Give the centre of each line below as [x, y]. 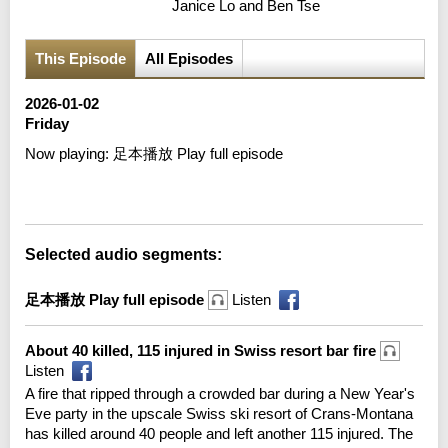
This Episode [80, 58]
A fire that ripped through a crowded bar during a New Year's [220, 393]
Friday [47, 123]
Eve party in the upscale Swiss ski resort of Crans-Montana [219, 413]
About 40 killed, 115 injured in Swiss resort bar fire [202, 350]
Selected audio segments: [123, 254]
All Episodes [189, 58]
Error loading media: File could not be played [195, 184]
